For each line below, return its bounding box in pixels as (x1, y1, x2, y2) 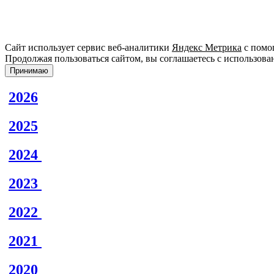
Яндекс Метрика (172, 42, 242, 53)
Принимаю (10, 66, 48, 76)
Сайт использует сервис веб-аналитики (5, 42, 172, 53)
